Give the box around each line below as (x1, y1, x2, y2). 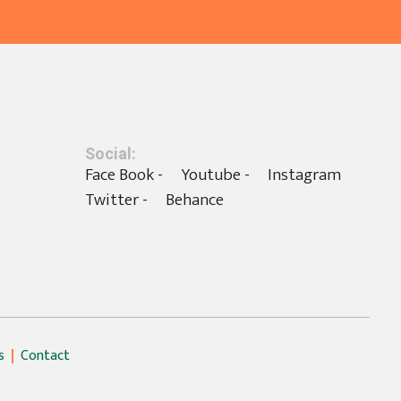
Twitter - (84, 185, 148, 214)
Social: (84, 141, 136, 166)
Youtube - (180, 160, 250, 189)
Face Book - (84, 160, 163, 189)
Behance (165, 185, 224, 214)
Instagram (267, 160, 341, 189)
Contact (21, 343, 70, 368)
